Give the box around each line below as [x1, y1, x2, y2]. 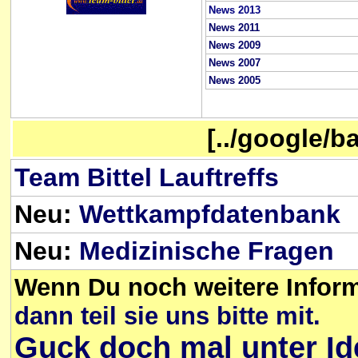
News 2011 [209, 21, 260, 34]
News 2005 [209, 74, 261, 86]
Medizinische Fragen [79, 237, 334, 265]
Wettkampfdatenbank [79, 200, 340, 229]
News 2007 [209, 56, 261, 69]
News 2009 [209, 38, 261, 51]
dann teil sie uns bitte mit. [14, 302, 320, 330]
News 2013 [209, 3, 261, 16]
